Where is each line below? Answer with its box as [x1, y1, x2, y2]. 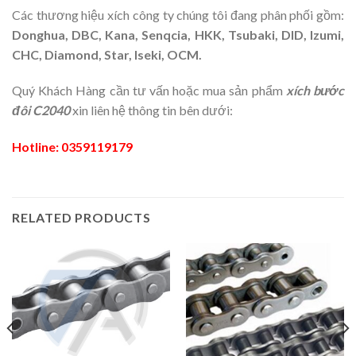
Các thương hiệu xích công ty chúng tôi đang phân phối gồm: [12, 6, 344, 22]
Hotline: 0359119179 [12, 139, 133, 155]
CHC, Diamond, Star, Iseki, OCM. [12, 46, 202, 62]
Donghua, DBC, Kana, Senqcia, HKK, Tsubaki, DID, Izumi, [12, 26, 344, 42]
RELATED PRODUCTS [12, 209, 151, 225]
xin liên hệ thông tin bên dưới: [70, 103, 233, 118]
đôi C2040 [12, 103, 70, 118]
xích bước [285, 83, 345, 99]
